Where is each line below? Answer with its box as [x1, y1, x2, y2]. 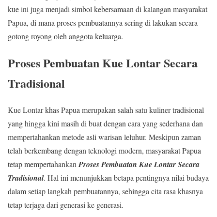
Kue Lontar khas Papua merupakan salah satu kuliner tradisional [8, 105, 204, 115]
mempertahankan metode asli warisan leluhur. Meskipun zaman [8, 132, 201, 142]
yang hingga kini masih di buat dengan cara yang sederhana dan [8, 118, 203, 129]
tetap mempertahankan [8, 159, 78, 170]
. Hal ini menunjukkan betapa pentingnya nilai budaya [44, 172, 209, 183]
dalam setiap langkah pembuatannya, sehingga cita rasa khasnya [8, 186, 203, 197]
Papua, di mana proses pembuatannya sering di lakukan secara [8, 17, 198, 28]
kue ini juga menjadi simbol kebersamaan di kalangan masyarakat [8, 4, 207, 15]
